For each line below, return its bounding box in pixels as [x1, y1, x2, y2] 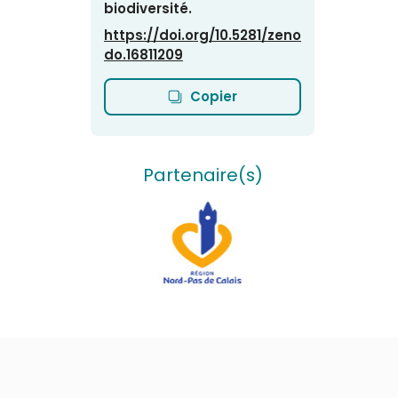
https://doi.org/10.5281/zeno [104, 26, 301, 44]
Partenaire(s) [142, 163, 263, 187]
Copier [190, 87, 237, 106]
